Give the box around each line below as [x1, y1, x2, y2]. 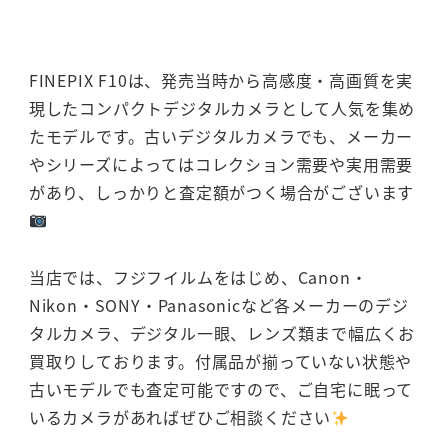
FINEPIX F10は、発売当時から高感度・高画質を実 [28, 68, 414, 93]
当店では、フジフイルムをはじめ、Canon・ [28, 265, 368, 290]
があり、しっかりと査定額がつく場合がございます [28, 180, 415, 205]
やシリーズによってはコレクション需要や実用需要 [28, 152, 414, 177]
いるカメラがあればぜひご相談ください [28, 405, 332, 430]
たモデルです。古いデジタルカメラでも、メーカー [28, 124, 414, 149]
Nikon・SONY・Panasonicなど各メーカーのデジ [28, 293, 409, 318]
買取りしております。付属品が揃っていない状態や [28, 349, 413, 374]
